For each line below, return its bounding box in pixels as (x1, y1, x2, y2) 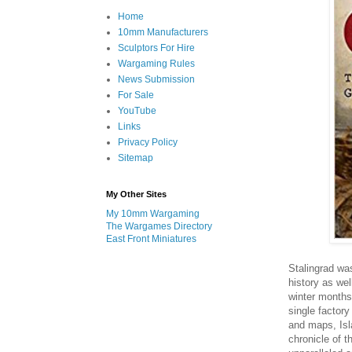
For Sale (118, 90, 154, 101)
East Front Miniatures (106, 233, 196, 244)
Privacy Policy (118, 137, 178, 148)
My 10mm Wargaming (106, 208, 200, 219)
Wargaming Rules (118, 58, 195, 69)
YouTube (118, 105, 156, 116)
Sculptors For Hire (118, 42, 195, 53)
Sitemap (118, 152, 153, 163)
